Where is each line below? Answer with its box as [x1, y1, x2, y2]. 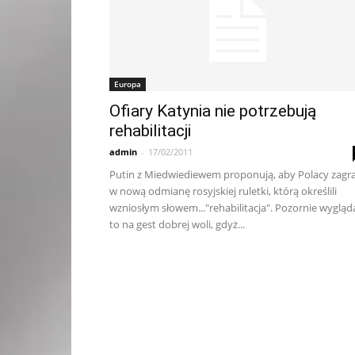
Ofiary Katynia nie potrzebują [109, 101, 316, 120]
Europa [114, 78, 141, 90]
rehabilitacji [109, 121, 191, 140]
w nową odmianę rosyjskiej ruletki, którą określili [109, 184, 337, 198]
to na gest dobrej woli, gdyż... [109, 217, 245, 231]
